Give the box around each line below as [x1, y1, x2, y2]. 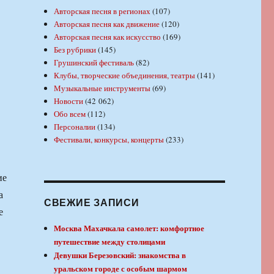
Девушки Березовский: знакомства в [54, 249, 187, 261]
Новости [54, 95, 84, 107]
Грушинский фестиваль [54, 57, 135, 68]
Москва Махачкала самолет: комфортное [54, 222, 205, 234]
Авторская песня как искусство [54, 31, 161, 43]
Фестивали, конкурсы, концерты [54, 134, 165, 146]
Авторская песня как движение [54, 18, 160, 30]
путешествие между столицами [54, 235, 166, 248]
